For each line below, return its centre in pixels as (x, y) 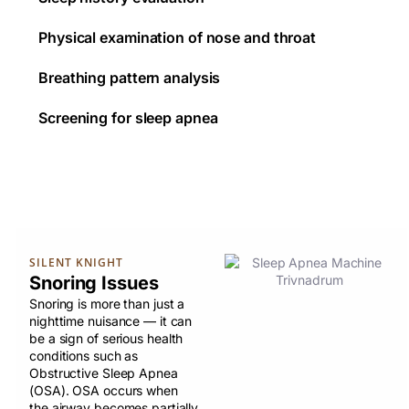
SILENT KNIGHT (76, 263)
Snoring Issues (94, 283)
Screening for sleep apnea (128, 118)
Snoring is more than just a (107, 304)
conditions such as (84, 356)
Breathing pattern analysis (130, 78)
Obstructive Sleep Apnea (104, 373)
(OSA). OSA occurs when (104, 391)
